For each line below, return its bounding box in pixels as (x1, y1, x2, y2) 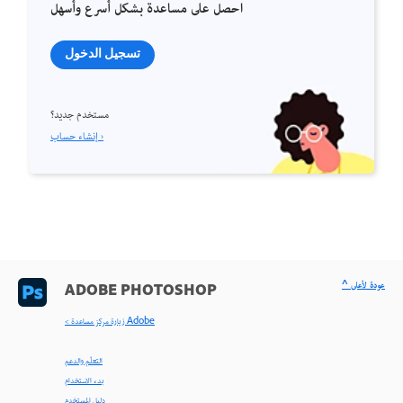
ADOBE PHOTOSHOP (65, 280, 217, 304)
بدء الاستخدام (65, 372, 104, 390)
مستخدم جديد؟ (50, 104, 109, 126)
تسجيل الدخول (65, 45, 140, 61)
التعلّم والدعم (65, 353, 103, 370)
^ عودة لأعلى (351, 277, 385, 294)
